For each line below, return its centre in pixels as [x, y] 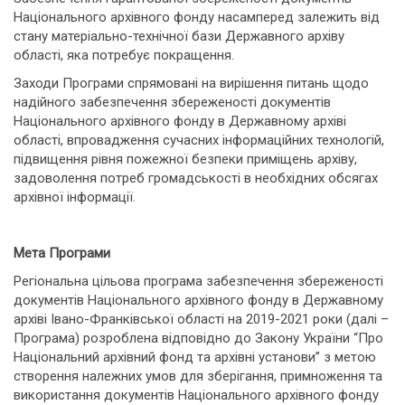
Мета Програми [62, 253]
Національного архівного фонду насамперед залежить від [197, 17]
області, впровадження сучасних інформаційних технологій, [199, 140]
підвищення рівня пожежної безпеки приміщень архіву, [185, 159]
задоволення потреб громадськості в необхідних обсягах [196, 178]
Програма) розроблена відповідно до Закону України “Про [198, 338]
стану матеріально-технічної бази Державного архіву [179, 36]
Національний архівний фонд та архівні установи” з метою [195, 357]
